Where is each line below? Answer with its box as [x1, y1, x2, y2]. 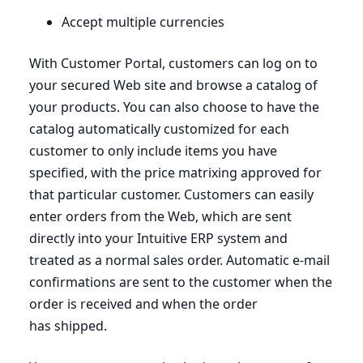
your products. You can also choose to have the [29, 98, 319, 117]
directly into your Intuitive [29, 229, 190, 248]
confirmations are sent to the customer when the [29, 273, 332, 292]
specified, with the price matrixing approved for [29, 164, 322, 182]
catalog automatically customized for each [29, 120, 289, 139]
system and [214, 229, 288, 248]
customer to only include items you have [29, 142, 277, 160]
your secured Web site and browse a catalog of [29, 76, 318, 95]
